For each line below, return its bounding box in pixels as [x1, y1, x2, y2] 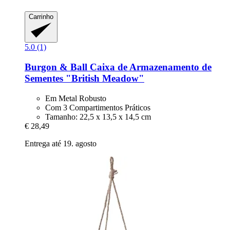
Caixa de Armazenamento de [87, 62, 212, 73]
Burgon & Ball [25, 62, 87, 73]
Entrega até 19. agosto [25, 139, 97, 148]
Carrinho [29, 12, 53, 21]
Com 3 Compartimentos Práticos [45, 103, 150, 112]
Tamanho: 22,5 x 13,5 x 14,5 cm [45, 112, 151, 121]
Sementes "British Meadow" [25, 73, 144, 84]
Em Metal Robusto [45, 93, 106, 103]
